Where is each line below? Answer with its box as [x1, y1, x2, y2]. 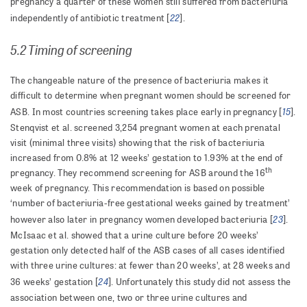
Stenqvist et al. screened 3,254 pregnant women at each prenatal [10, 121, 280, 134]
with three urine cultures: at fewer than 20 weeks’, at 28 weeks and [10, 259, 291, 272]
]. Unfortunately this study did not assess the [108, 275, 291, 288]
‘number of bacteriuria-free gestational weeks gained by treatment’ [10, 197, 291, 210]
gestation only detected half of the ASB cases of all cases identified [10, 244, 285, 257]
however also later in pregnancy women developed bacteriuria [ [10, 213, 273, 226]
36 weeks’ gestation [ [10, 275, 99, 288]
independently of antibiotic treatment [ [10, 12, 170, 25]
